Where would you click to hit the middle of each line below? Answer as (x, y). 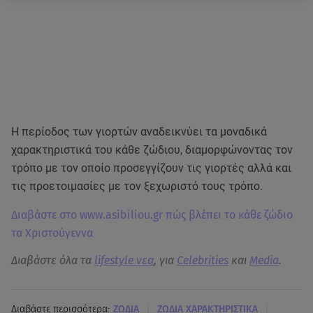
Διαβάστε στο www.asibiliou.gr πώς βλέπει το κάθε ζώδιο (152, 215)
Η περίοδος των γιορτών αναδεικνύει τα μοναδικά (139, 132)
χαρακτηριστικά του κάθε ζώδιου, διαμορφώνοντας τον (152, 150)
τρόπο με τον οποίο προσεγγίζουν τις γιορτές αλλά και (151, 168)
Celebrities (203, 260)
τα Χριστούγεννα (53, 233)
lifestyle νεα (124, 260)
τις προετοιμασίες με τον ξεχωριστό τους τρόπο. (138, 186)
